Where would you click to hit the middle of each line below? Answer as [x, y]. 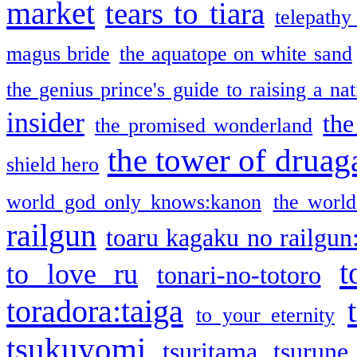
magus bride [59, 53]
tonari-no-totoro [239, 275]
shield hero [53, 164]
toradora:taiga [95, 311]
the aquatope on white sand [235, 53]
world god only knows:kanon [134, 202]
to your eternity [265, 315]
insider [45, 122]
